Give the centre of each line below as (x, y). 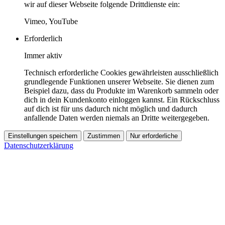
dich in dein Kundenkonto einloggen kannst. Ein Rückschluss (122, 100)
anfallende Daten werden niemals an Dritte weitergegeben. (117, 118)
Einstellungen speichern (43, 136)
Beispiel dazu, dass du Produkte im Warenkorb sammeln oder (121, 91)
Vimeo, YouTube (51, 22)
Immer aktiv (43, 56)
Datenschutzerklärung (39, 146)
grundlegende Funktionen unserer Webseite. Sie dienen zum (119, 82)
